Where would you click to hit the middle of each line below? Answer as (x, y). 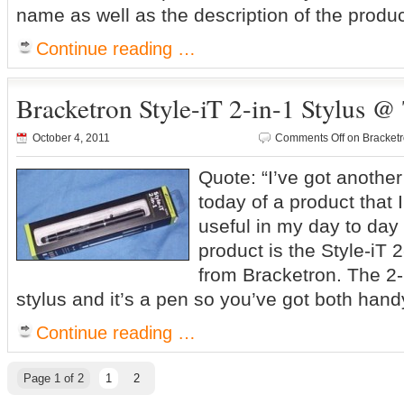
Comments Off (310, 138)
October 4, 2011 (71, 138)
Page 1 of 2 (54, 378)
